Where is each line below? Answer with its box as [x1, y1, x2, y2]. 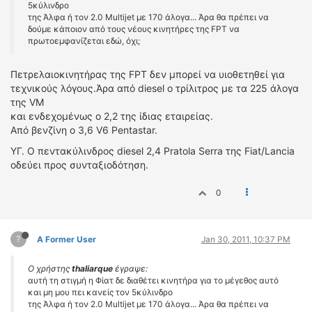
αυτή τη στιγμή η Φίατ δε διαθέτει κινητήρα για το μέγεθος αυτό [28, 275, 279, 286]
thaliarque [72, 263, 113, 274]
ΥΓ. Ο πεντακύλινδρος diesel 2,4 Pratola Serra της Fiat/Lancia [10, 145, 295, 157]
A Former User [37, 234, 96, 244]
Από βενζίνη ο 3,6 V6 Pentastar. [10, 124, 157, 136]
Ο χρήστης [28, 263, 72, 274]
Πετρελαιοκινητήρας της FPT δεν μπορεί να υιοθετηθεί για [10, 68, 285, 80]
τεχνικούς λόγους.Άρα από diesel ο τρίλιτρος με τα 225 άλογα [10, 82, 299, 94]
